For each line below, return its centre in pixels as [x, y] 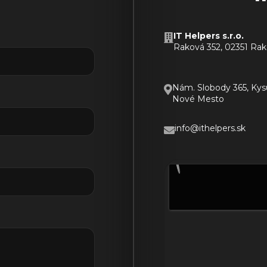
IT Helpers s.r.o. [209, 35]
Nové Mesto [198, 99]
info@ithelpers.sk [210, 128]
